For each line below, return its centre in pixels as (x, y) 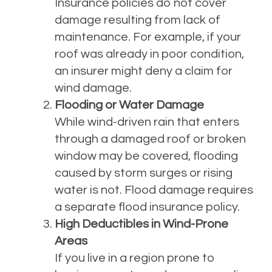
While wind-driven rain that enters (147, 122)
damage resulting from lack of (138, 20)
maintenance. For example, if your (148, 37)
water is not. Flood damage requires (154, 190)
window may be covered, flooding (146, 156)
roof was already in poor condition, (149, 54)
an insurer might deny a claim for (144, 71)
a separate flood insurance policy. (147, 207)
